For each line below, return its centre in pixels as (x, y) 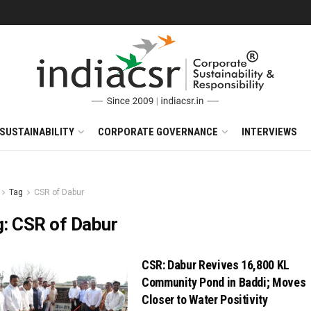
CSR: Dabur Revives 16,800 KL (216, 265)
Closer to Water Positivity (205, 300)
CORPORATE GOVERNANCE (158, 132)
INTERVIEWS (269, 132)
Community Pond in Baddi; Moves (224, 282)
